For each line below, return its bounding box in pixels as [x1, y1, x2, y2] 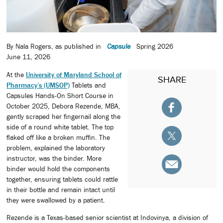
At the [6, 70, 26, 79]
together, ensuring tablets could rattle [6, 175, 118, 183]
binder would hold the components [6, 164, 110, 173]
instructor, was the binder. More [6, 154, 102, 162]
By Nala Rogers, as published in [6, 42, 103, 51]
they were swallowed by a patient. [6, 196, 105, 204]
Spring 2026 [134, 42, 173, 51]
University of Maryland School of [26, 70, 121, 79]
